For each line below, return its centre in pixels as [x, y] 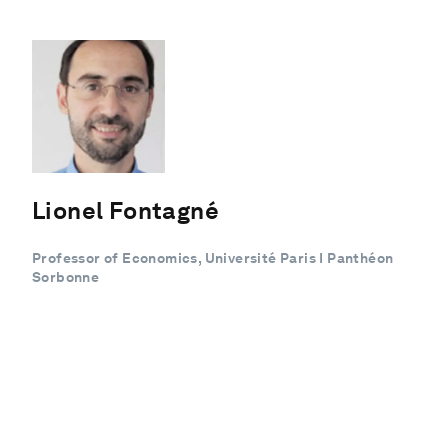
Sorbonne [66, 276]
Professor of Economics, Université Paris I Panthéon [213, 257]
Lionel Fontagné [125, 210]
